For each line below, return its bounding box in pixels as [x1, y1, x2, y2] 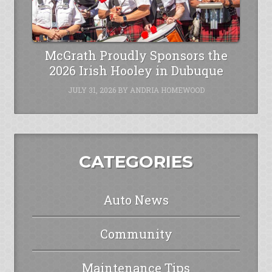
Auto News [103, 192, 169, 208]
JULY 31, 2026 [67, 85, 116, 95]
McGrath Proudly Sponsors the [44, 47, 228, 64]
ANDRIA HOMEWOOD [129, 85, 205, 95]
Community [100, 226, 172, 242]
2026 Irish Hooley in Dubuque [49, 63, 223, 79]
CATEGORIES [79, 151, 193, 172]
